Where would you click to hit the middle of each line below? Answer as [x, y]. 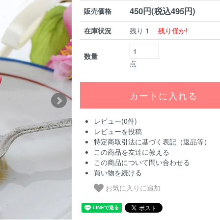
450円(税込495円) [163, 11]
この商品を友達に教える [132, 151]
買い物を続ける [118, 172]
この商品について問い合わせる [142, 162]
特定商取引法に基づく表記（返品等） [152, 141]
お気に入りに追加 [133, 187]
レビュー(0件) [116, 121]
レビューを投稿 [118, 131]
